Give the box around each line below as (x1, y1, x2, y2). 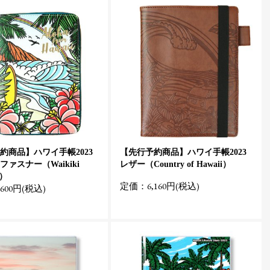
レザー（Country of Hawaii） (120, 160, 231, 169)
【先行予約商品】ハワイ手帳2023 (120, 148, 246, 157)
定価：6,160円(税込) (120, 180, 199, 192)
